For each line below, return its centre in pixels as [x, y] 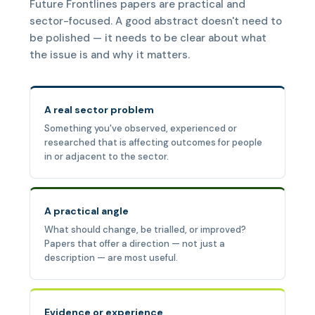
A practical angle [86, 211]
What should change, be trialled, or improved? [145, 230]
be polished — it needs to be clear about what [148, 38]
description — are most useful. [111, 258]
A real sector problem [99, 110]
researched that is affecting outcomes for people [153, 142]
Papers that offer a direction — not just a [135, 244]
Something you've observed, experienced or [141, 128]
